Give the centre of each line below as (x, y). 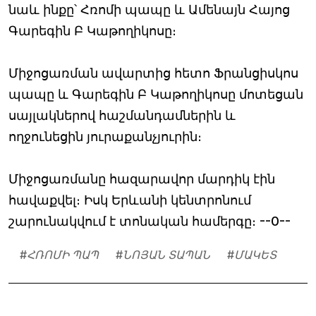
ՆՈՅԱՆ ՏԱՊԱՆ (166, 255)
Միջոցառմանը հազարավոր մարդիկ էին (142, 179)
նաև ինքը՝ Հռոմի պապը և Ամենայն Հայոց (149, 10)
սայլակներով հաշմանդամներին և (122, 116)
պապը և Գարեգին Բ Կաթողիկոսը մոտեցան (156, 95)
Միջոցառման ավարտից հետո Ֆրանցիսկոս (153, 73)
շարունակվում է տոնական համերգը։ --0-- (150, 221)
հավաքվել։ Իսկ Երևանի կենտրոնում (130, 200)
